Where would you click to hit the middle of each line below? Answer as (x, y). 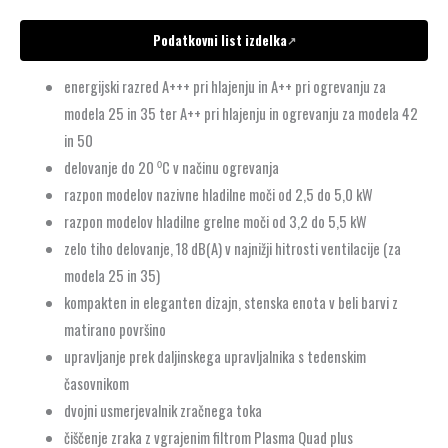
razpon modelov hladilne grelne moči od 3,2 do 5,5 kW (215, 221)
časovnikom (96, 383)
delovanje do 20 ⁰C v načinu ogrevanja (171, 167)
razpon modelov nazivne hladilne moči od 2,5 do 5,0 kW (218, 194)
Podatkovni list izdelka (219, 40)
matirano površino (114, 329)
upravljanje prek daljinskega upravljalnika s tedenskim (214, 356)
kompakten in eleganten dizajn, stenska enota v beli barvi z (230, 302)
